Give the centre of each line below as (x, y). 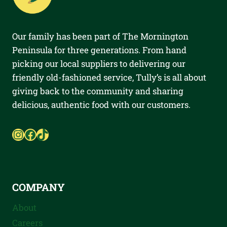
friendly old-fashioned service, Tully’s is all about (109, 78)
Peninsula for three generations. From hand (99, 50)
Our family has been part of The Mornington (100, 36)
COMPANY (39, 187)
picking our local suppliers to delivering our (99, 64)
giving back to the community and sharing (98, 91)
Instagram (42, 134)
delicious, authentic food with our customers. (101, 105)
